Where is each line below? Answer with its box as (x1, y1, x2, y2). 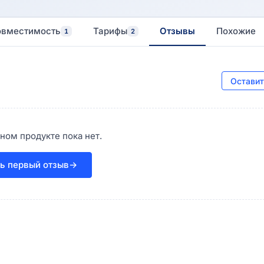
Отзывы (160, 25, 195, 37)
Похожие (216, 25, 256, 37)
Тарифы (93, 25, 127, 37)
